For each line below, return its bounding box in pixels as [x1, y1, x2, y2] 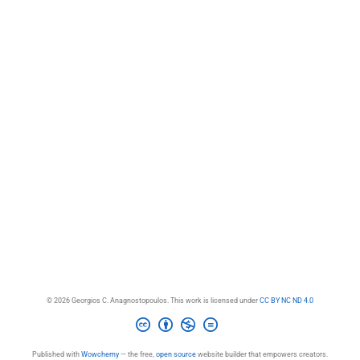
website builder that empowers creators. [196, 350, 328, 358]
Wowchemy [81, 350, 119, 358]
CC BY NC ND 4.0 [260, 296, 313, 305]
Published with [32, 350, 81, 358]
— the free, [119, 350, 156, 358]
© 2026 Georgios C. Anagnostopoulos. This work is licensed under [47, 296, 260, 305]
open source [156, 350, 196, 358]
